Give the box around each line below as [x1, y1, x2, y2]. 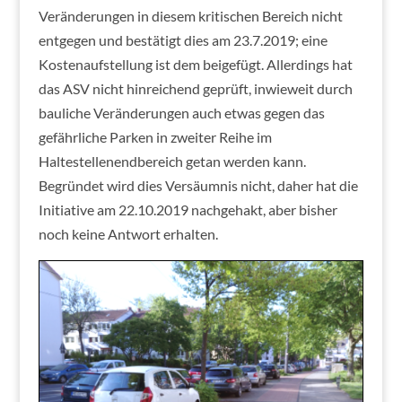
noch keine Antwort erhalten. [38, 225, 218, 243]
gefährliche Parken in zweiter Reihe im [38, 128, 272, 146]
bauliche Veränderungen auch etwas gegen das [38, 104, 325, 122]
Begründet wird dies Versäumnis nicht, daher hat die [38, 177, 358, 195]
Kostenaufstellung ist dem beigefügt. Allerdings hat [38, 56, 353, 74]
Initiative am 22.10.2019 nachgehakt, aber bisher [38, 201, 337, 219]
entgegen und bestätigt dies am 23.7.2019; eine [38, 31, 328, 49]
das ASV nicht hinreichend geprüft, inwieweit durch [38, 80, 353, 98]
